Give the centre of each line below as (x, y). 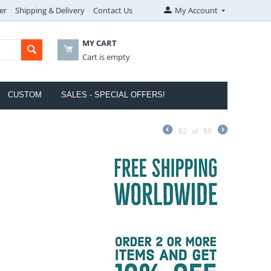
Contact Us (113, 10)
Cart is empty (106, 57)
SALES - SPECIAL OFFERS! (113, 95)
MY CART (100, 43)
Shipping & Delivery (50, 10)
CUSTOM (25, 95)
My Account (196, 10)
